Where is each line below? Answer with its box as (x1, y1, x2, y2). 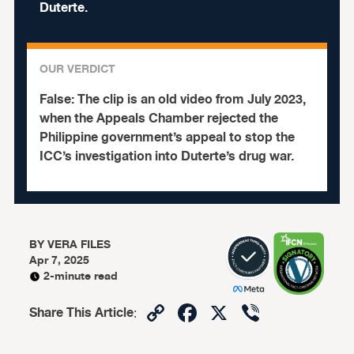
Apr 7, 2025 (29, 251, 90, 269)
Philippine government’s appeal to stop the (39, 127, 295, 148)
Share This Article (29, 303, 134, 323)
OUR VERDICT (39, 60, 115, 78)
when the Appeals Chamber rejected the (39, 108, 278, 129)
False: (39, 89, 77, 110)
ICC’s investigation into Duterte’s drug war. (39, 146, 294, 167)
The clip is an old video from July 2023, (77, 89, 306, 110)
